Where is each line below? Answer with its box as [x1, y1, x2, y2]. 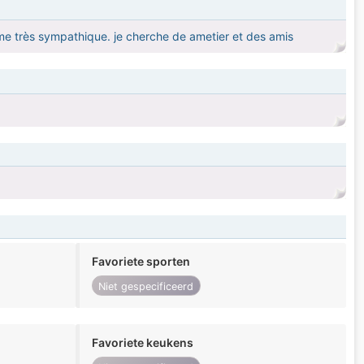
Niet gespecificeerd [98, 279, 194, 292]
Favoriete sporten [91, 254, 190, 269]
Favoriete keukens [91, 336, 193, 350]
